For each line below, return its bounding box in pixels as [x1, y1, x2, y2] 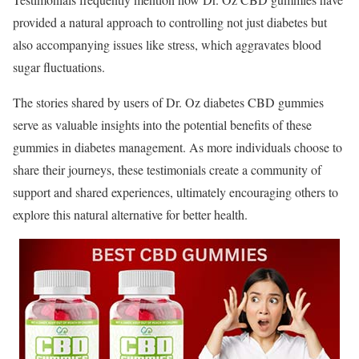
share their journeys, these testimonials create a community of [13, 160, 321, 178]
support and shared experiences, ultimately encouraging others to [13, 183, 338, 200]
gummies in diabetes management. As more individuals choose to [13, 138, 342, 155]
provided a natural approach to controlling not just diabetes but [13, 13, 327, 30]
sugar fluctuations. [13, 58, 105, 75]
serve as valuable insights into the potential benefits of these [13, 115, 312, 133]
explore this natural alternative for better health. [13, 205, 248, 223]
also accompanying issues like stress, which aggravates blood [13, 35, 321, 53]
